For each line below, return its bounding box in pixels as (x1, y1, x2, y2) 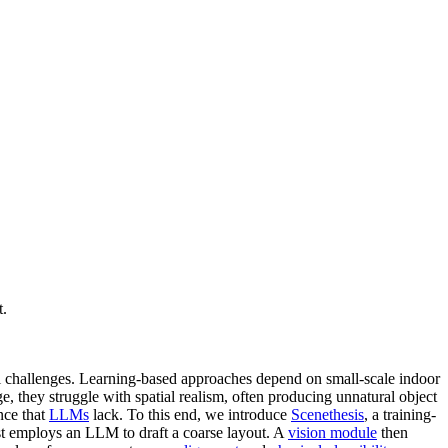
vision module (288, 423, 377, 441)
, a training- (364, 405, 436, 423)
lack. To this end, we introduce (89, 405, 291, 423)
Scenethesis (291, 405, 364, 423)
